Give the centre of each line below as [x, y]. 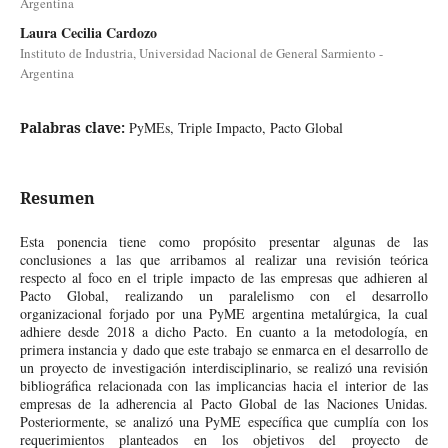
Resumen [57, 197]
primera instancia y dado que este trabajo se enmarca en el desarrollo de [224, 349]
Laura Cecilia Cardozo [88, 32]
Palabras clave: [74, 127]
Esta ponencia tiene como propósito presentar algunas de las [224, 241]
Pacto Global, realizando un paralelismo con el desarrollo [224, 295]
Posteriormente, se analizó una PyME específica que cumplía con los [224, 421]
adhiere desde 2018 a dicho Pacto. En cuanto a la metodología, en [224, 331]
